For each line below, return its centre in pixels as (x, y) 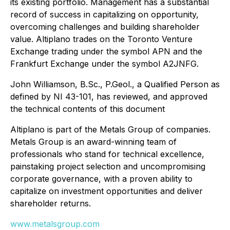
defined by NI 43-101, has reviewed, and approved (109, 97)
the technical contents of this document (88, 109)
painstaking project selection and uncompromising (108, 167)
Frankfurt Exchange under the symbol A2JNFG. (104, 64)
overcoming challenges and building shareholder (105, 27)
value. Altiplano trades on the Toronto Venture (101, 39)
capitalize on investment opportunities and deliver (107, 191)
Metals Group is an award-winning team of (93, 142)
